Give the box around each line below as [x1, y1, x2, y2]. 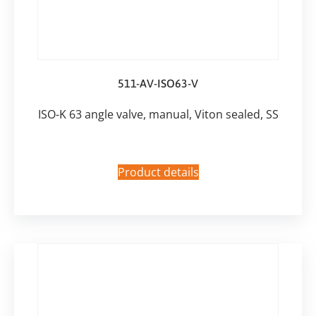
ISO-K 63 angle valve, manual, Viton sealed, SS [37, 106, 279, 122]
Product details [117, 164, 199, 181]
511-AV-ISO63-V [118, 76, 198, 90]
